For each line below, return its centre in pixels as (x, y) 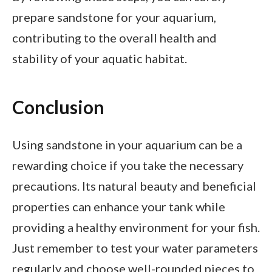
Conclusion (58, 107)
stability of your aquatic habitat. (100, 59)
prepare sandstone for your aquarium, (114, 17)
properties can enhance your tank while (119, 207)
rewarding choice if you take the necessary (128, 165)
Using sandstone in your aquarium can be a (127, 145)
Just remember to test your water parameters (135, 248)
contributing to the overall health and (114, 38)
